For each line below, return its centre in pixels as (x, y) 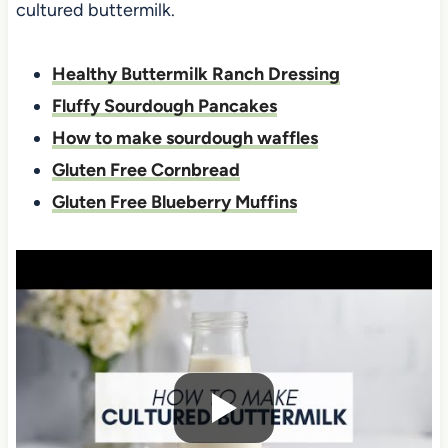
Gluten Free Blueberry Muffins (174, 201)
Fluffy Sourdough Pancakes (164, 105)
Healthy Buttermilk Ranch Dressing (195, 73)
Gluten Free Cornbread (145, 169)
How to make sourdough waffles (184, 137)
